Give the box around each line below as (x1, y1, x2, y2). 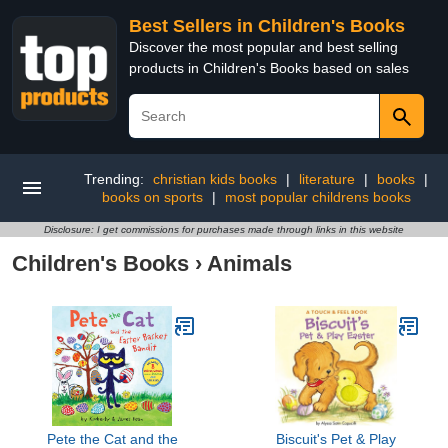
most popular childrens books (224, 189, 411, 205)
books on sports (101, 189, 203, 205)
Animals (207, 251, 292, 276)
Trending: (84, 171, 148, 187)
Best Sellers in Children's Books (129, 16, 405, 36)
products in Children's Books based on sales (129, 60, 409, 76)
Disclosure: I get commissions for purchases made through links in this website (44, 224, 404, 235)
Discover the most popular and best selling (129, 39, 398, 55)
